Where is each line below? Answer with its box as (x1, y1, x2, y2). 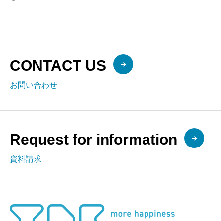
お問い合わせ (10, 81, 57, 89)
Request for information (10, 131, 177, 147)
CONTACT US (10, 57, 106, 74)
